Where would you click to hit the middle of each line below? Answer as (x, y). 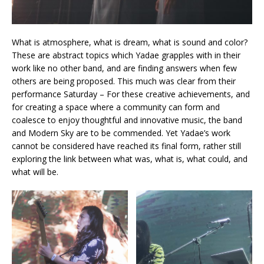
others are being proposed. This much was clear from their (124, 81)
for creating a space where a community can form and (116, 107)
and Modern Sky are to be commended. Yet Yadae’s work (121, 133)
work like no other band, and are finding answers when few (124, 68)
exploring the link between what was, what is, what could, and (130, 159)
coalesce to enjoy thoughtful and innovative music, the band (127, 120)
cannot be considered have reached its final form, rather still (126, 146)
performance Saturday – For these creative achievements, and (131, 94)
